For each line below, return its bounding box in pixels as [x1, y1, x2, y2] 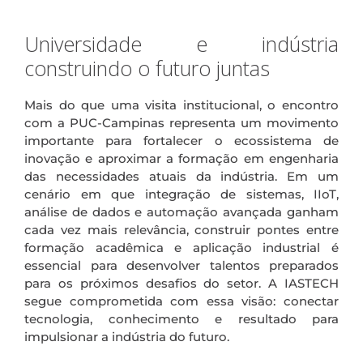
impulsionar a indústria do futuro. [24, 328, 229, 344]
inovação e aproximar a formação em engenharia [24, 150, 339, 166]
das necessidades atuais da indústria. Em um [24, 168, 339, 184]
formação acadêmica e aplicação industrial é [24, 239, 339, 255]
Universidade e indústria [24, 29, 339, 58]
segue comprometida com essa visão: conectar [24, 293, 339, 309]
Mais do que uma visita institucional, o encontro [24, 96, 339, 113]
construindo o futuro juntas [24, 53, 270, 82]
